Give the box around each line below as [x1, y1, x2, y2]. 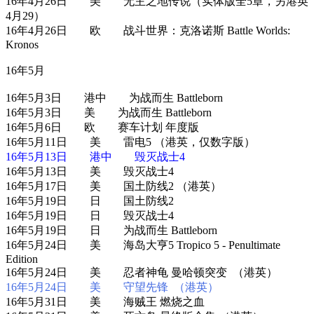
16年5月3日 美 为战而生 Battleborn [6, 106, 212, 118]
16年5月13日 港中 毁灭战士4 [6, 150, 185, 163]
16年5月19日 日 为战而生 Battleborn [6, 224, 217, 236]
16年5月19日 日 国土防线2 [6, 194, 174, 207]
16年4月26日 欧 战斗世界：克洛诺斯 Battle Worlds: [6, 24, 290, 36]
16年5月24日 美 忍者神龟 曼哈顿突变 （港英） [6, 266, 278, 278]
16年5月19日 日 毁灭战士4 [6, 209, 174, 221]
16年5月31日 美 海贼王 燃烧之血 [6, 295, 205, 308]
